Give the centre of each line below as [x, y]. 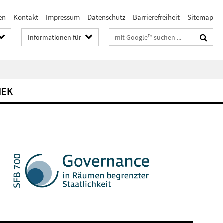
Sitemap [200, 17]
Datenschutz [106, 17]
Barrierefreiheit [156, 17]
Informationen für [55, 37]
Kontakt [26, 17]
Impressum [63, 17]
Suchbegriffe [129, 35]
